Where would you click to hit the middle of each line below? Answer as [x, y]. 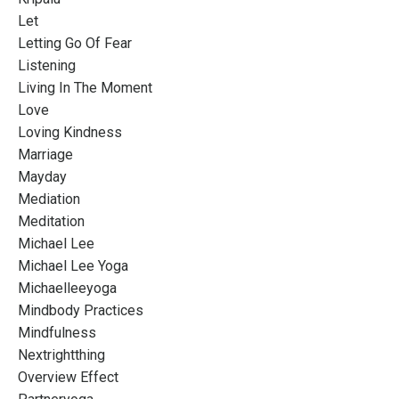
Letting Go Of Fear [75, 43]
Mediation [49, 199]
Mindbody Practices [81, 310]
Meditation [51, 221]
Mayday [42, 176]
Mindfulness [57, 332]
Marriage [45, 154]
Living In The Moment [85, 87]
